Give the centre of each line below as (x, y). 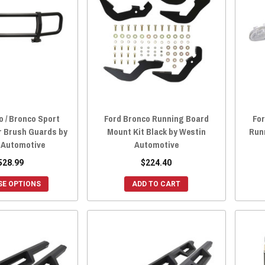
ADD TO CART (156, 184)
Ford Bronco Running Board (156, 118)
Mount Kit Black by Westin (156, 131)
